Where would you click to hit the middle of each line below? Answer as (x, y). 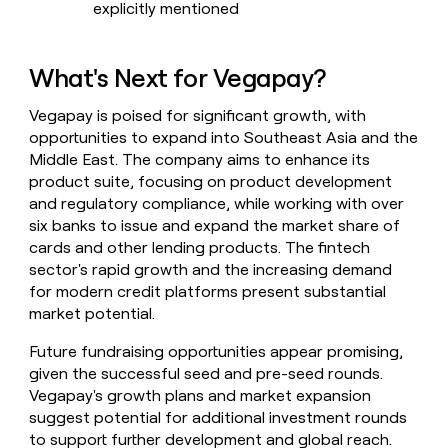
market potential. (92, 314)
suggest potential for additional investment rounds (218, 418)
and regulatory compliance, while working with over (217, 204)
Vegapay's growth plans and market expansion (200, 396)
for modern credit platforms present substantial (208, 292)
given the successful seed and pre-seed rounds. (206, 374)
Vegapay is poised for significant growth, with (198, 116)
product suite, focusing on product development (211, 182)
